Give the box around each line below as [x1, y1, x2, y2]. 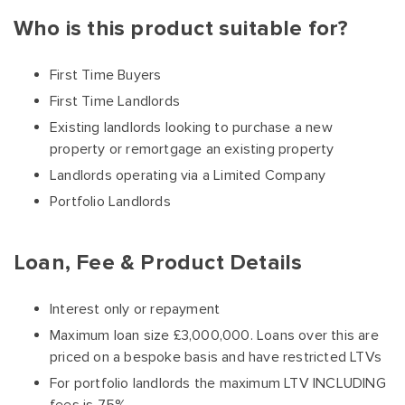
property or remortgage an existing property [50, 140, 334, 158]
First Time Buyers [50, 66, 162, 84]
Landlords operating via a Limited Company [50, 166, 326, 184]
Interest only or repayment [50, 300, 221, 318]
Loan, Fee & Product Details [14, 250, 303, 276]
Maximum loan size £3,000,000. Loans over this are [50, 326, 379, 344]
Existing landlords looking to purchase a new [50, 118, 333, 137]
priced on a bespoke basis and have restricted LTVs [50, 348, 382, 366]
